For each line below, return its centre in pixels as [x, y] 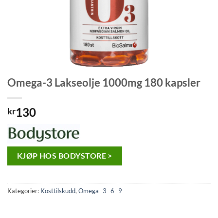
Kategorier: [24, 191]
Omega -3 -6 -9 [100, 191]
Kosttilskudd [58, 191]
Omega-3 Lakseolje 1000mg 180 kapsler [104, 82]
